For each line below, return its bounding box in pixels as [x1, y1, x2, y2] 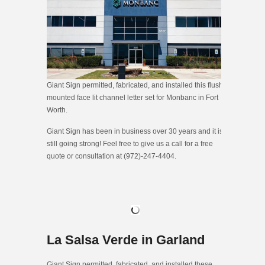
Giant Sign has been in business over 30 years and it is [47, 127, 223, 136]
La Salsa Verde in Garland [47, 232, 205, 248]
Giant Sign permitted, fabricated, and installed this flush [47, 81, 223, 90]
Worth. [47, 106, 67, 115]
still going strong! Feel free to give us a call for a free [47, 140, 213, 148]
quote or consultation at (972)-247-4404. [47, 152, 176, 161]
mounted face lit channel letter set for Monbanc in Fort [47, 93, 218, 102]
